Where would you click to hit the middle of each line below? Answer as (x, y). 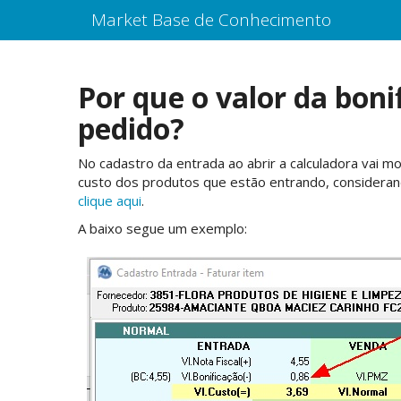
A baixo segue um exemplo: (162, 228)
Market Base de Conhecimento (211, 20)
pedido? (131, 128)
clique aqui (110, 200)
